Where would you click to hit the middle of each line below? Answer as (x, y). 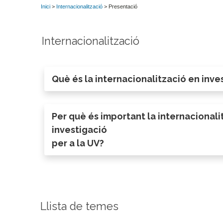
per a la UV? (78, 143)
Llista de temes (79, 206)
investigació (80, 130)
